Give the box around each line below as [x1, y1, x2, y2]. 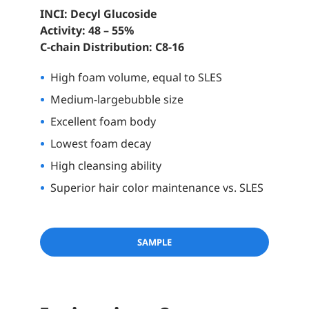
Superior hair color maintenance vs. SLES [50, 180, 263, 196]
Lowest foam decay [50, 136, 151, 152]
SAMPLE [137, 235, 172, 248]
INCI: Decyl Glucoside [39, 6, 157, 22]
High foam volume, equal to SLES [50, 70, 222, 86]
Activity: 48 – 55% [39, 23, 134, 39]
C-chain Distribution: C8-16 [39, 39, 184, 55]
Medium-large [50, 92, 124, 108]
